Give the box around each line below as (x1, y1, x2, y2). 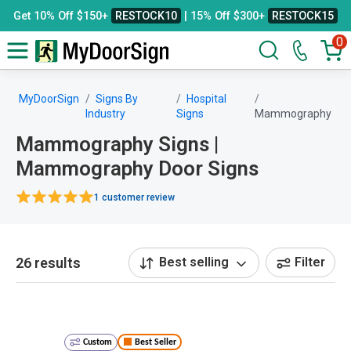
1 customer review (94, 191, 175, 203)
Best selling (159, 255, 229, 270)
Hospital (186, 92, 227, 105)
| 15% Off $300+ (181, 9, 268, 22)
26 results (16, 254, 81, 271)
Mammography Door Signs (16, 157, 259, 180)
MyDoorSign (19, 92, 79, 105)
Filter (295, 255, 325, 270)
